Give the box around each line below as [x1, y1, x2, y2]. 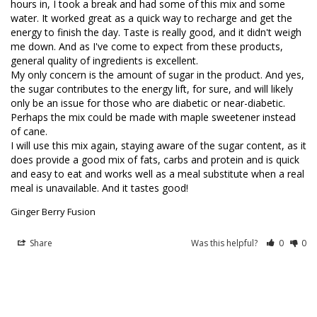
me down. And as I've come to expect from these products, [11, 39, 283, 53]
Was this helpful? [191, 236, 260, 249]
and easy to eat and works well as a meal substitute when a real [11, 166, 304, 180]
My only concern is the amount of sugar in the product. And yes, [11, 67, 304, 81]
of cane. [11, 124, 47, 138]
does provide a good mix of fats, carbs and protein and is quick [11, 152, 299, 166]
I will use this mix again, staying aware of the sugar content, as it [11, 138, 306, 152]
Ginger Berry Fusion [11, 204, 96, 218]
